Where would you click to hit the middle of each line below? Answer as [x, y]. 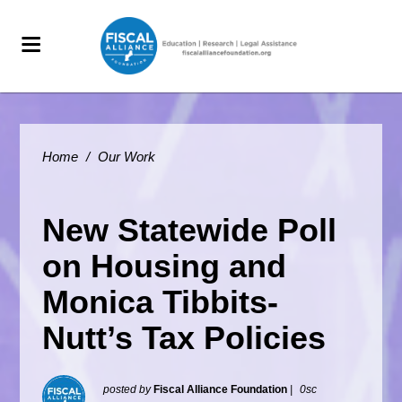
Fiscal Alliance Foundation [221, 389]
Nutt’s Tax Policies [184, 338]
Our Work [127, 157]
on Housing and [165, 266]
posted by [129, 389]
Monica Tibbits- [161, 302]
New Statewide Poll [190, 230]
